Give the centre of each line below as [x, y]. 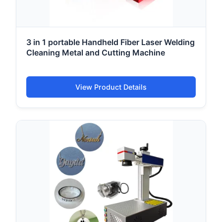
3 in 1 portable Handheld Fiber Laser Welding [111, 42]
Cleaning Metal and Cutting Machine [96, 53]
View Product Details [111, 87]
